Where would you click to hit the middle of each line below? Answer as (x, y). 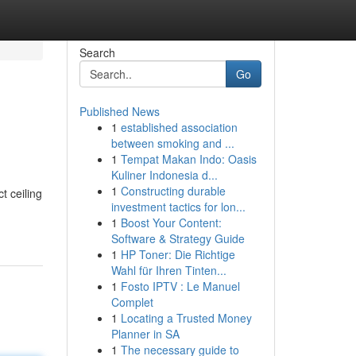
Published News (119, 111)
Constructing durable (173, 191)
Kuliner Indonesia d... (164, 175)
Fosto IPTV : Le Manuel (180, 286)
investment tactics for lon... (178, 207)
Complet (132, 302)
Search (97, 52)
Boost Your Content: (171, 222)
